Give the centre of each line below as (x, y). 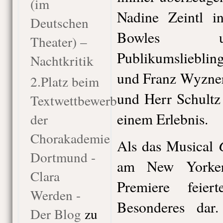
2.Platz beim (64, 81)
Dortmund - (63, 157)
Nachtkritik (62, 60)
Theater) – (58, 42)
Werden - (55, 195)
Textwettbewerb (73, 100)
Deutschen (59, 23)
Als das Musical (167, 146)
